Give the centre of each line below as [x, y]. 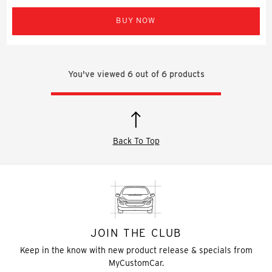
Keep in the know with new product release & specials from [136, 250]
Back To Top [136, 141]
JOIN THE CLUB [136, 233]
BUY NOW [136, 20]
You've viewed [97, 74]
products [185, 74]
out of [147, 74]
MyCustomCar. [136, 263]
